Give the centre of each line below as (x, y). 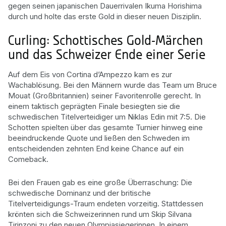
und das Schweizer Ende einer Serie (107, 56)
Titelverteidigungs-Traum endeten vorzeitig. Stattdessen (106, 204)
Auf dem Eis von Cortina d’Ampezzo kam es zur (90, 74)
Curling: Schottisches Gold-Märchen (105, 42)
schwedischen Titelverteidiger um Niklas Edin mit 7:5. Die (107, 117)
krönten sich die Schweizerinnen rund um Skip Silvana (100, 214)
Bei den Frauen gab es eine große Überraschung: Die (100, 182)
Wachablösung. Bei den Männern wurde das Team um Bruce (112, 85)
